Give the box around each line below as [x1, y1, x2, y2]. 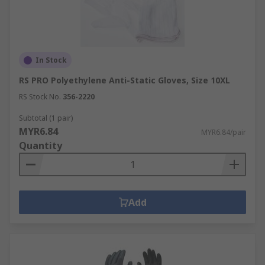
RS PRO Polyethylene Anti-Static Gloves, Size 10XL [19, 75, 230, 86]
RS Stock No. [19, 92, 61, 102]
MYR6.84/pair [201, 127, 246, 137]
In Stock [35, 55, 67, 65]
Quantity [19, 139, 62, 152]
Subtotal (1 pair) [19, 113, 73, 123]
